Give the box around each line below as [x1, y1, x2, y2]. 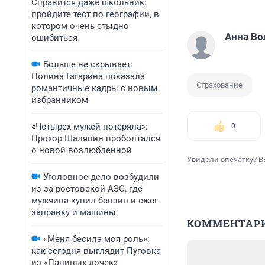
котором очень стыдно [31, 21, 129, 31]
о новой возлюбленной [31, 145, 132, 156]
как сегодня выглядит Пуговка [31, 245, 161, 256]
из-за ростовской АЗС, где [31, 183, 143, 194]
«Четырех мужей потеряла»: [31, 121, 148, 132]
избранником [31, 95, 88, 105]
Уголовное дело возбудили [43, 172, 159, 182]
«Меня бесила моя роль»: [43, 234, 150, 244]
